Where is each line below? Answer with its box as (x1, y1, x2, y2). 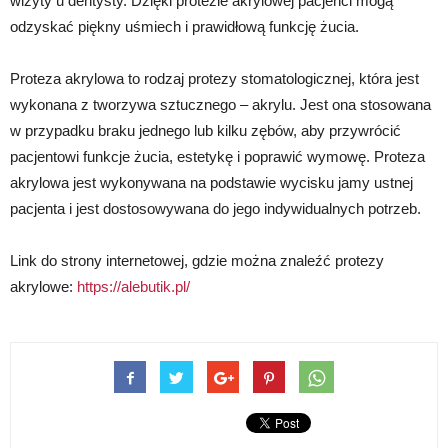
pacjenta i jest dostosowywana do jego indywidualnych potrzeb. (10, 199, 421, 217)
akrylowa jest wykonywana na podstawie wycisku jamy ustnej (10, 173, 413, 191)
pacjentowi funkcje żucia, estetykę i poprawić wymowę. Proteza (10, 147, 425, 165)
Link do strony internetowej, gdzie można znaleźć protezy (10, 251, 384, 269)
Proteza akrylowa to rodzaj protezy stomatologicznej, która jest (10, 69, 419, 87)
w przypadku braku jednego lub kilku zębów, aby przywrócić (10, 121, 401, 139)
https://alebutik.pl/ (77, 277, 190, 295)
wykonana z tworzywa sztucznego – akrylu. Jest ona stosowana (10, 95, 431, 113)
